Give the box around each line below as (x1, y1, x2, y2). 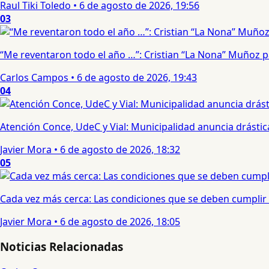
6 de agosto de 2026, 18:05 (60, 214, 180, 228)
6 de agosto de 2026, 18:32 (60, 142, 180, 156)
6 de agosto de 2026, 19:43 (77, 70, 197, 84)
